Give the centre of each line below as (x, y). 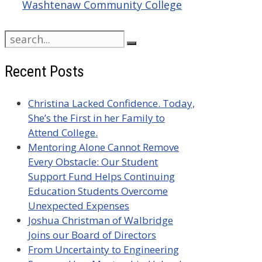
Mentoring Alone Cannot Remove (104, 147)
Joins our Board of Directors (92, 235)
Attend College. (63, 132)
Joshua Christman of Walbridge (101, 220)
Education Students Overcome (98, 191)
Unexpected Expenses (79, 205)
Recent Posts (44, 72)
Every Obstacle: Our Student (93, 161)
